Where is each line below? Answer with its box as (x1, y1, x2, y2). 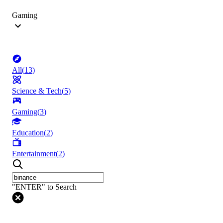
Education (12, 128, 44, 137)
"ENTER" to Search (12, 183, 77, 192)
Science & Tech (12, 87, 62, 96)
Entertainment (12, 149, 56, 158)
